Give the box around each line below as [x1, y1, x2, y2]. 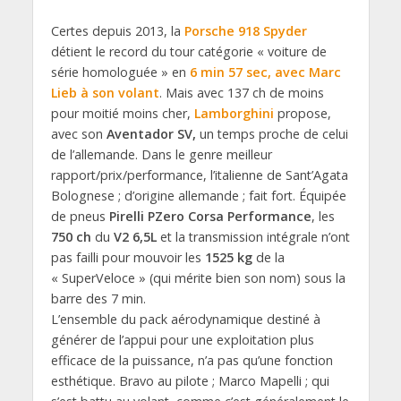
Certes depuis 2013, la [50, 21, 184, 39]
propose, [273, 104, 331, 122]
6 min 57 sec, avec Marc [189, 63, 341, 81]
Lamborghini [193, 104, 274, 122]
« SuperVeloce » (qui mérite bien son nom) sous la [50, 269, 346, 286]
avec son [50, 124, 107, 142]
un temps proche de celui [195, 124, 348, 142]
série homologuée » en [50, 63, 190, 81]
